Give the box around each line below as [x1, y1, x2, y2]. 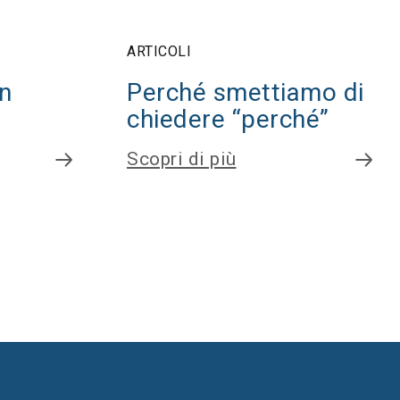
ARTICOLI [127, 43, 191, 60]
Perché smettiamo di [127, 78, 364, 107]
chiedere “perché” [127, 104, 329, 134]
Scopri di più [127, 148, 237, 170]
